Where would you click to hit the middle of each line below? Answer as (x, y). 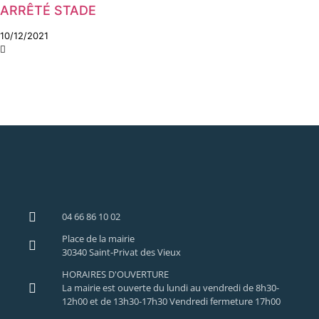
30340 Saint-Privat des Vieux (121, 252)
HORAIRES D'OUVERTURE (115, 274)
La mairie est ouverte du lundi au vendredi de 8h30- (170, 288)
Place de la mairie (98, 239)
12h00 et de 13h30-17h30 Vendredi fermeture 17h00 (171, 301)
